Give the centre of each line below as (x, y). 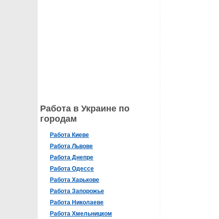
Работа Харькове (75, 180)
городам (58, 119)
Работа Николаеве (77, 202)
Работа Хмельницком (81, 214)
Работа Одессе (72, 169)
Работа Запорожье (77, 191)
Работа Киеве (69, 135)
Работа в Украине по (85, 109)
